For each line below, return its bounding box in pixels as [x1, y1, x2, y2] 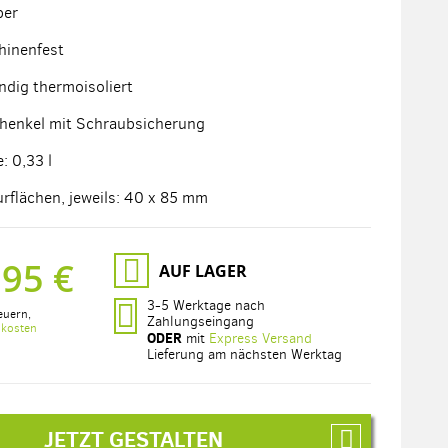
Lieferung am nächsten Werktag [147, 345, 343, 364]
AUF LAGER [159, 259, 247, 282]
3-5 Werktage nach [147, 296, 266, 315]
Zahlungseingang [147, 312, 255, 331]
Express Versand [209, 329, 313, 348]
